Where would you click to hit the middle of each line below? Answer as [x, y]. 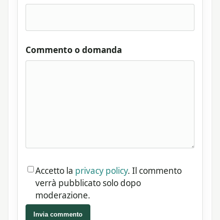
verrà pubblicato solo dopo [88, 183]
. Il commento [155, 170]
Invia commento [58, 215]
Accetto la [55, 170]
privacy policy [101, 170]
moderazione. [63, 195]
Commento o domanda [74, 50]
